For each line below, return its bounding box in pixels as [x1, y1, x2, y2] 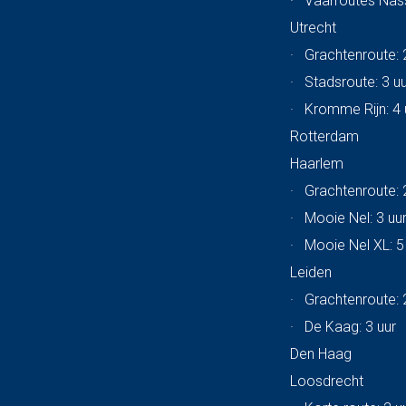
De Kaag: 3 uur [304, 318, 397, 336]
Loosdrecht [290, 372, 364, 391]
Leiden [290, 264, 333, 282]
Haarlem [290, 155, 344, 173]
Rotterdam [290, 128, 360, 146]
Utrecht [290, 19, 337, 37]
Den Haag [290, 345, 353, 363]
